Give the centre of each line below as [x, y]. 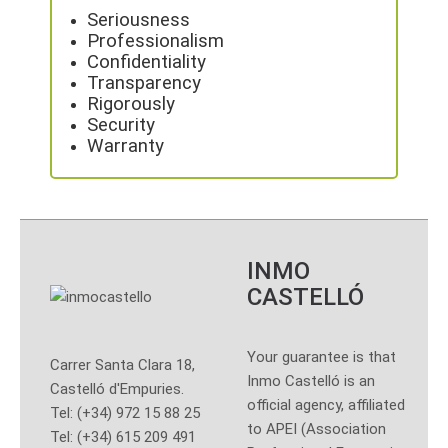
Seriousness [138, 20]
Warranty [125, 146]
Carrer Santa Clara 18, [122, 365]
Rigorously [131, 104]
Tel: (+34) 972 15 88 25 [125, 413]
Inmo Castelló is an [310, 381]
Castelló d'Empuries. [117, 389]
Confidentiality [146, 62]
